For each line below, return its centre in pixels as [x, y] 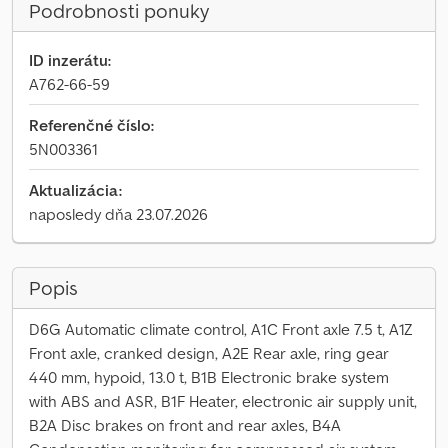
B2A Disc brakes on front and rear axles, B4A [185, 425]
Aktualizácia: [75, 190]
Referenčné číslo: [91, 125]
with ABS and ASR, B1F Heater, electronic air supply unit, [223, 401]
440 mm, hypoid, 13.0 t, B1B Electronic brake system [209, 377]
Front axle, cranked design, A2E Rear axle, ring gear [209, 353]
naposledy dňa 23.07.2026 [118, 214]
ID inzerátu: [70, 60]
